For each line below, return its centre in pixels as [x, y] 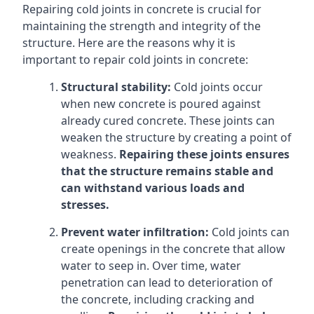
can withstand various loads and [153, 188]
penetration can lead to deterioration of [167, 282]
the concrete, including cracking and [158, 299]
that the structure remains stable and [167, 171]
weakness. [90, 154]
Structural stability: [116, 87]
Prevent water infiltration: [135, 232]
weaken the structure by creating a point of [176, 137]
